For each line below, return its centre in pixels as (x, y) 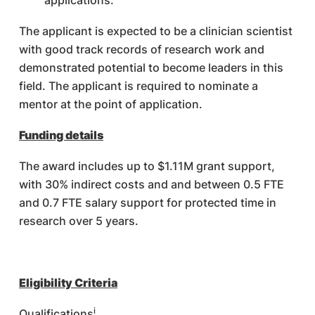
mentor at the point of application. (111, 104)
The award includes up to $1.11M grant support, (147, 166)
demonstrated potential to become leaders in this (151, 67)
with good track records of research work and (142, 49)
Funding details (61, 135)
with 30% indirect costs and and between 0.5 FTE (152, 184)
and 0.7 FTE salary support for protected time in (148, 202)
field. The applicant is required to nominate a (139, 86)
